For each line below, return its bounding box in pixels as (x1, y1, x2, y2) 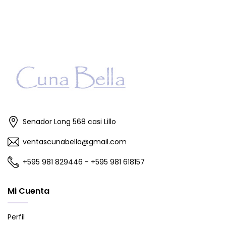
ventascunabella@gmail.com (23, 136, 127, 147)
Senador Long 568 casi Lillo (21, 116, 116, 127)
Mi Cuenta (8, 185, 49, 197)
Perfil (8, 212, 25, 222)
